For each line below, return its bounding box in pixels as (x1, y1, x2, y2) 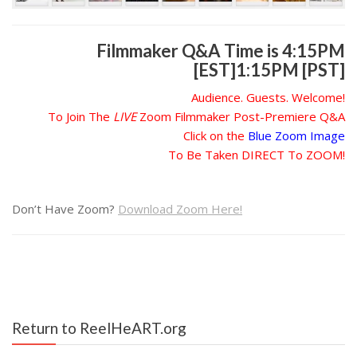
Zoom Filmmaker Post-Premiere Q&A (136, 108, 345, 124)
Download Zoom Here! (118, 200, 242, 217)
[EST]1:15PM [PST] (194, 58, 345, 80)
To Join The (48, 108, 113, 124)
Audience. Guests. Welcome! (191, 88, 345, 105)
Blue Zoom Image (248, 127, 345, 143)
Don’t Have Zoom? (12, 200, 118, 217)
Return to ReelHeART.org (12, 319, 186, 338)
